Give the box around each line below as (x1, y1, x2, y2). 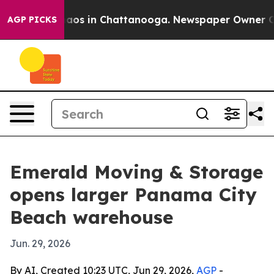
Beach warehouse (10, 206, 173, 229)
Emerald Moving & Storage (10, 160, 263, 183)
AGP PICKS (7, 14, 57, 25)
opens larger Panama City (10, 183, 257, 206)
